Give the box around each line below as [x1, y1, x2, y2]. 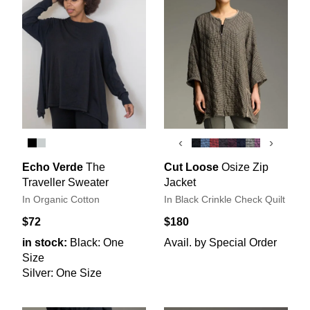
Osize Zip [221, 161, 268, 173]
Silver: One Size [22, 266, 102, 279]
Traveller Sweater [22, 176, 109, 188]
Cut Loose [164, 161, 219, 173]
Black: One [70, 236, 124, 248]
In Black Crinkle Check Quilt [164, 194, 285, 205]
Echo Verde [22, 161, 83, 173]
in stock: [22, 236, 70, 248]
